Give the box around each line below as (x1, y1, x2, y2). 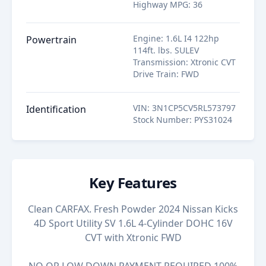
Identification (26, 103, 86, 116)
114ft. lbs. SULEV (133, 45, 199, 56)
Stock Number (133, 114, 189, 125)
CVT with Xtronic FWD (84, 231, 182, 244)
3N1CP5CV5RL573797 (152, 102, 236, 113)
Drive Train (133, 68, 176, 80)
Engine (133, 33, 161, 44)
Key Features (89, 173, 177, 192)
